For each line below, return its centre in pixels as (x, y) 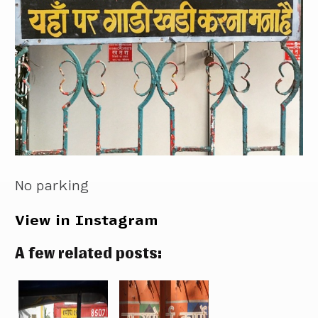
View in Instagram (87, 220)
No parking (52, 185)
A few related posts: (89, 252)
